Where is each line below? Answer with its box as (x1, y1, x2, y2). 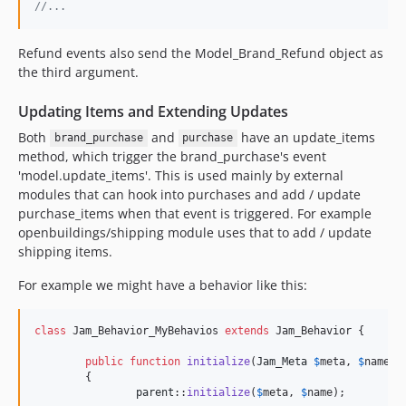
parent (136, 385, 174, 399)
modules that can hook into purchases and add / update (18, 185, 361, 203)
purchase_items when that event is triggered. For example (18, 204, 372, 222)
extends (225, 324, 269, 337)
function (130, 354, 180, 368)
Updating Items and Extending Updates (18, 101, 288, 121)
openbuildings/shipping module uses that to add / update (18, 223, 372, 241)
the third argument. (18, 63, 139, 81)
